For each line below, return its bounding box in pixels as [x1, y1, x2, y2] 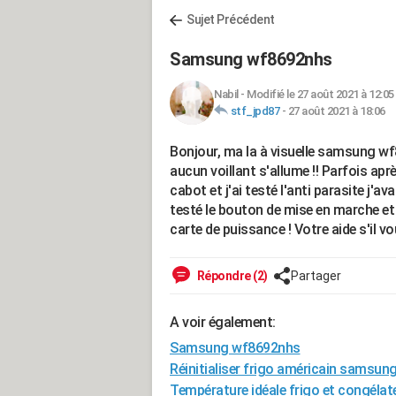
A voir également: [170, 314, 276, 331]
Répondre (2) [194, 269, 268, 283]
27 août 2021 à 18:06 [287, 104, 385, 118]
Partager [290, 269, 341, 283]
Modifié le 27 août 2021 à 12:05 [247, 88, 394, 101]
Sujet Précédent [187, 12, 275, 27]
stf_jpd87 [230, 104, 279, 118]
